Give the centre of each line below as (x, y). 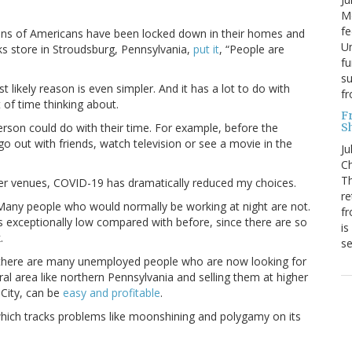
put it (206, 49)
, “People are (252, 49)
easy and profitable (112, 293)
